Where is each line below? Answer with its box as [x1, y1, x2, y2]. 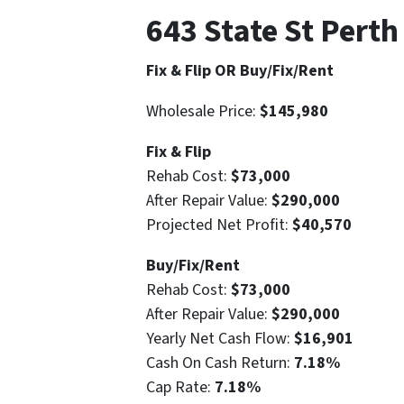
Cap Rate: [146, 376, 215, 399]
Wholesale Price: [146, 100, 260, 124]
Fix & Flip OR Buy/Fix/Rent [146, 60, 334, 83]
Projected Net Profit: [146, 214, 289, 237]
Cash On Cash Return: [146, 352, 290, 375]
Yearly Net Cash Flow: [146, 327, 294, 351]
